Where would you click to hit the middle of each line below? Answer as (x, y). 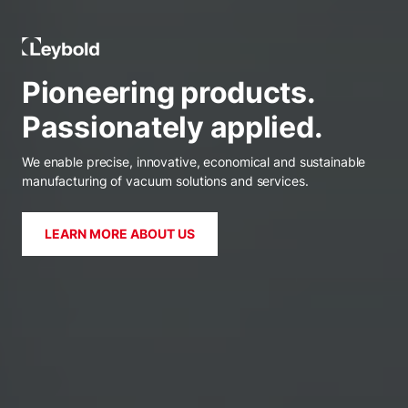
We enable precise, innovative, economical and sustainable (194, 161)
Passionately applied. (173, 127)
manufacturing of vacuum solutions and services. (165, 180)
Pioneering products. (168, 92)
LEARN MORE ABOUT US (120, 233)
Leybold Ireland (81, 46)
